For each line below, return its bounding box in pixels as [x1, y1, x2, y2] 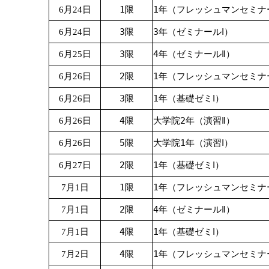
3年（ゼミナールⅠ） [153, 26, 233, 37]
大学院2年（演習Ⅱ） [153, 115, 235, 125]
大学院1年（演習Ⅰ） [153, 138, 233, 148]
